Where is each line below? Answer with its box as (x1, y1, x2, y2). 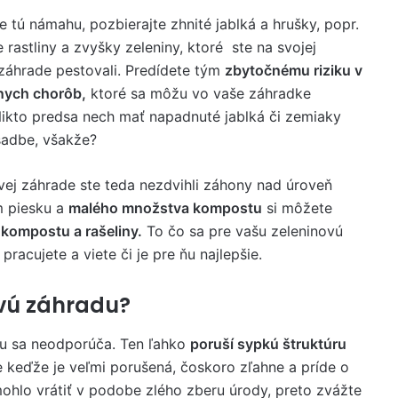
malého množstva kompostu (68, 198, 262, 217)
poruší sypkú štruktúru (190, 335, 346, 353)
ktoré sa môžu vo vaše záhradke (86, 84, 311, 102)
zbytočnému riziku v (225, 60, 362, 79)
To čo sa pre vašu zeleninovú (142, 221, 343, 240)
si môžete (262, 198, 332, 217)
